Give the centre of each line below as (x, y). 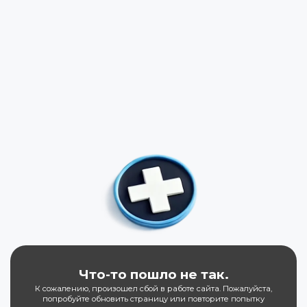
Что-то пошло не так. (153, 274)
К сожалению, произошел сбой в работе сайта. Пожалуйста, (153, 288)
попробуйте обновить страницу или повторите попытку (153, 298)
